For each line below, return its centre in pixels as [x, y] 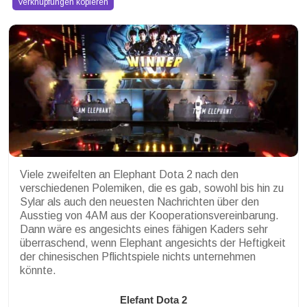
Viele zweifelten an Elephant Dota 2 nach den [129, 175]
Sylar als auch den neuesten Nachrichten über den [139, 202]
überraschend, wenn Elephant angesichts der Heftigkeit [153, 243]
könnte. [38, 271]
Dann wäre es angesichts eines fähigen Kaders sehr [144, 230]
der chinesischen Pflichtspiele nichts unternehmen [138, 257]
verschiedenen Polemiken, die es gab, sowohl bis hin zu [152, 188]
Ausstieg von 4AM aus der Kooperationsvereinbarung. [149, 216]
